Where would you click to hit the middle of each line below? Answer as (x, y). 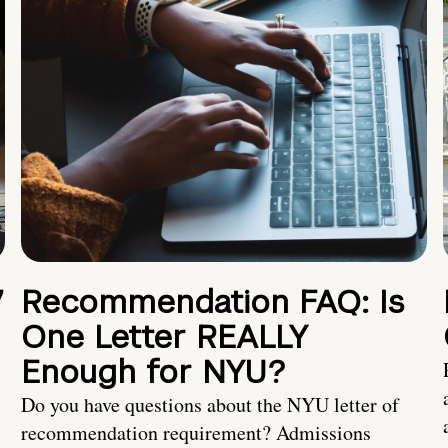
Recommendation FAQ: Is (213, 302)
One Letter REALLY (164, 337)
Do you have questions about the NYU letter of (210, 405)
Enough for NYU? (153, 372)
